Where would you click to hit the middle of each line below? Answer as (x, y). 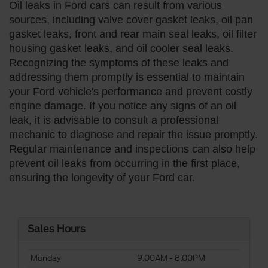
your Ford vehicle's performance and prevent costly (131, 91)
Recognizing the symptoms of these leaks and (119, 63)
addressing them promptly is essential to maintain (127, 77)
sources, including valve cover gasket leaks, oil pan (131, 19)
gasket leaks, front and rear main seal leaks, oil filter (133, 34)
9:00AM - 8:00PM (171, 258)
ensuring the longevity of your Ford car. (102, 177)
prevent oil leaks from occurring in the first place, (124, 163)
